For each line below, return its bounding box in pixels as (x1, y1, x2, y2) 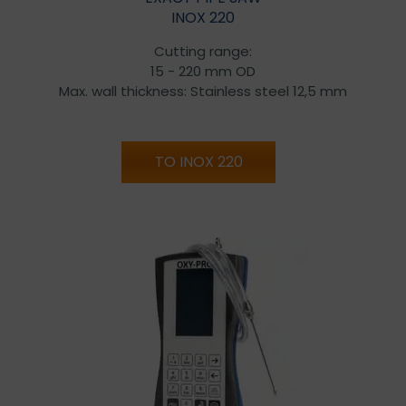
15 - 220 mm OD (150, 61, 256, 81)
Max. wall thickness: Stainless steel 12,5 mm (59, 81, 347, 101)
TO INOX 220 (154, 150, 243, 172)
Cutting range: (154, 41, 252, 61)
